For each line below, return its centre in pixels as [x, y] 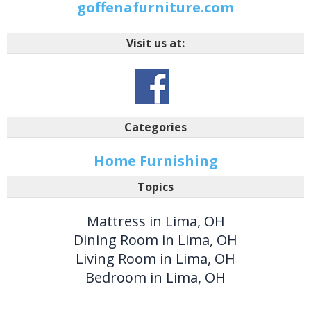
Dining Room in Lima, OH [155, 240]
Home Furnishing [155, 161]
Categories [155, 127]
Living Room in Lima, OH [155, 259]
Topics [155, 187]
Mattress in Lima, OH [155, 221]
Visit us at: [155, 43]
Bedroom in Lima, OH [155, 278]
